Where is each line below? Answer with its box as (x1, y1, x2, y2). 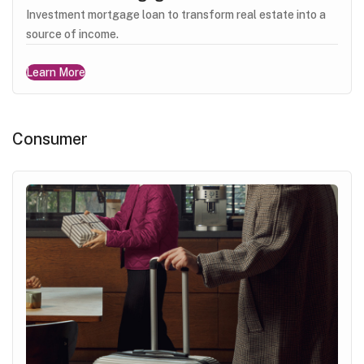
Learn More (26, 65, 85, 79)
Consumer (12, 128, 88, 149)
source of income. (26, 27, 119, 41)
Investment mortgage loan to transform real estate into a (26, 7, 326, 21)
